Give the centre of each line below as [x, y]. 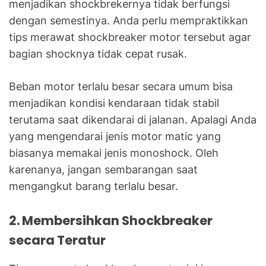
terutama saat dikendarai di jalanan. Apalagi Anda [133, 119]
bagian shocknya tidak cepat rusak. [98, 53]
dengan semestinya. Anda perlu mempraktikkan [129, 20]
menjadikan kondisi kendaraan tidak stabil [114, 103]
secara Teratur [57, 240]
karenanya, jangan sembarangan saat [103, 169]
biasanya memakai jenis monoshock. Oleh [114, 153]
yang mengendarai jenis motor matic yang [115, 136]
